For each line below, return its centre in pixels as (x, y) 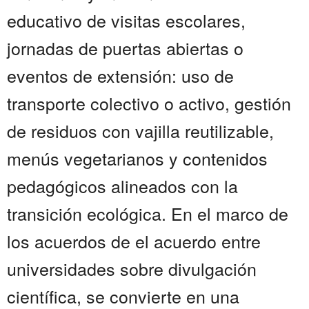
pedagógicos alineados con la (122, 186)
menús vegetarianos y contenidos (137, 158)
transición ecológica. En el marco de (148, 213)
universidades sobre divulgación (132, 269)
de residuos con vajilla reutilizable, (140, 131)
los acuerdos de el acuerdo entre (134, 241)
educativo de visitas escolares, (126, 20)
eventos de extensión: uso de (120, 76)
